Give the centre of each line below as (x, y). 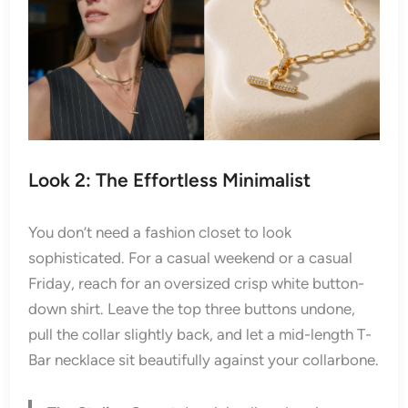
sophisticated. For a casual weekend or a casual (191, 257)
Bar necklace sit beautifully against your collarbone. (204, 359)
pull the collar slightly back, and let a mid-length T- (200, 334)
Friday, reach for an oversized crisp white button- (197, 283)
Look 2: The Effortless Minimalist (170, 179)
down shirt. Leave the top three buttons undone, (192, 308)
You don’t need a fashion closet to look (160, 232)
